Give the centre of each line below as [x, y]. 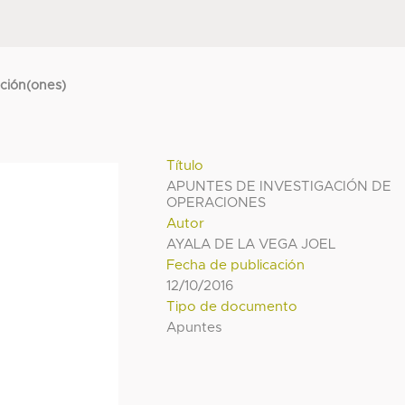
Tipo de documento [232, 306]
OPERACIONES [217, 202]
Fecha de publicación [236, 265]
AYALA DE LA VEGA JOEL [251, 244]
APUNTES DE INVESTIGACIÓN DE [279, 186]
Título [185, 165]
